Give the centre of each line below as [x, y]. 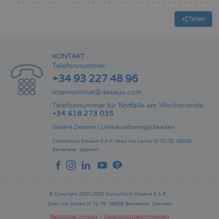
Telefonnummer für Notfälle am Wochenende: [129, 105]
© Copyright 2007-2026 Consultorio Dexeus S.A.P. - [109, 194]
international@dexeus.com [97, 92]
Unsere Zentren [74, 127]
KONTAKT [69, 56]
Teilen [197, 19]
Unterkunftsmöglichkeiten [138, 127]
